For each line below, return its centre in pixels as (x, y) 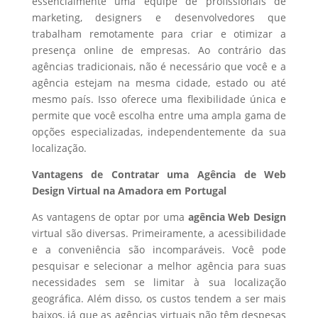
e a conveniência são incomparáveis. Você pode (159, 250)
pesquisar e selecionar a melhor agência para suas (159, 266)
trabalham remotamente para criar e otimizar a (159, 34)
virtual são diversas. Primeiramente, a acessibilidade (159, 233)
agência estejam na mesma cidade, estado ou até (159, 83)
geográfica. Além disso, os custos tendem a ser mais (159, 298)
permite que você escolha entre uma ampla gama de (159, 115)
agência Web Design (237, 217)
